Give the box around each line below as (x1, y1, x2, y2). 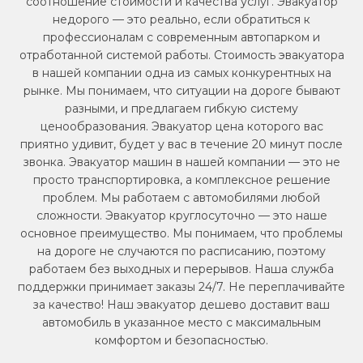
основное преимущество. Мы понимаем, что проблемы (20, 225, 343, 241)
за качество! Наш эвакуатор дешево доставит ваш (33, 297, 330, 312)
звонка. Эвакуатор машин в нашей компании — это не (23, 154, 340, 169)
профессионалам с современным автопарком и (43, 29, 320, 45)
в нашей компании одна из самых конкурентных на (32, 65, 331, 80)
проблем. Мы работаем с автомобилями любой (43, 190, 320, 205)
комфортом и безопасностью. (95, 332, 268, 348)
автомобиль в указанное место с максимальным (42, 314, 321, 330)
